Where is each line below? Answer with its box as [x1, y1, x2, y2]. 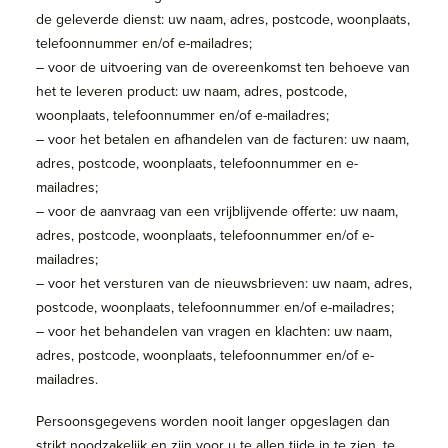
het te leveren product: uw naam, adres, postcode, [36, 81, 347, 101]
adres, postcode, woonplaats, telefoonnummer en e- [36, 153, 358, 173]
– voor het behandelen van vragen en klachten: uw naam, [36, 321, 392, 341]
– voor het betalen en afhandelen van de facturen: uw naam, [36, 129, 409, 149]
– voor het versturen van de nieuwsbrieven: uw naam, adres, [36, 273, 412, 293]
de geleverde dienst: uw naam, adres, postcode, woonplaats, [36, 9, 410, 29]
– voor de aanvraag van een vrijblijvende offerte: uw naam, [36, 201, 398, 221]
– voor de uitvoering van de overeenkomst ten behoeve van [36, 57, 410, 77]
